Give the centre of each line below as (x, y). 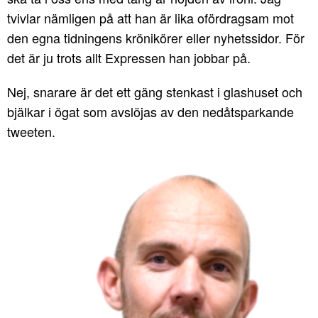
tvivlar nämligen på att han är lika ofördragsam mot (150, 18)
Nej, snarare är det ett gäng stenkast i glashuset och (155, 92)
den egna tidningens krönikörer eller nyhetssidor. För (156, 38)
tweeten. (31, 132)
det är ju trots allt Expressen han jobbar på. (129, 58)
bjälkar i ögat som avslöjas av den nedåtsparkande (150, 112)
